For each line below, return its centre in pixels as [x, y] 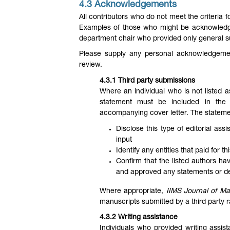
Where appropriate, [133, 191]
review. [91, 65]
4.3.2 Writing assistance [139, 218]
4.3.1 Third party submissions [147, 81]
